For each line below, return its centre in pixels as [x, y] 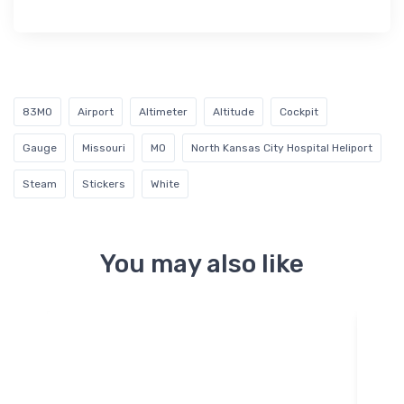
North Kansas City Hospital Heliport [282, 147]
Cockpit [299, 111]
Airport [96, 111]
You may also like [202, 263]
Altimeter [163, 111]
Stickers [104, 184]
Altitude [234, 111]
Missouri [104, 147]
